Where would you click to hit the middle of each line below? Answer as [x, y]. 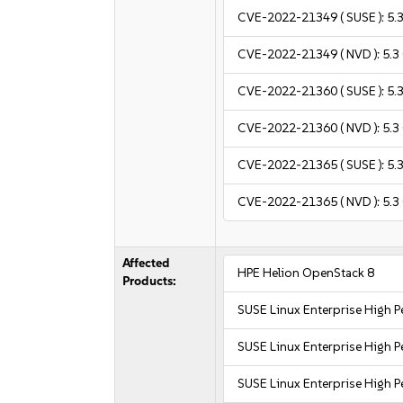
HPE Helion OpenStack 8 [306, 273]
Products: [150, 281]
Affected [147, 263]
